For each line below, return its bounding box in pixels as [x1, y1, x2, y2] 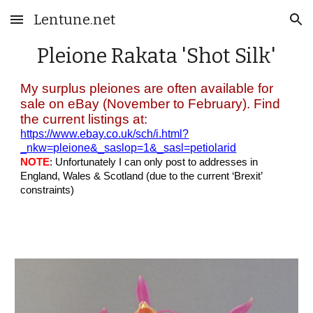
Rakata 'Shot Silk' [111, 44, 276, 68]
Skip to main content [11, 20, 110, 32]
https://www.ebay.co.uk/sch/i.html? [20, 128, 189, 140]
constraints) [20, 184, 75, 196]
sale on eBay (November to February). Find [20, 96, 281, 111]
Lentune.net [34, 11, 115, 28]
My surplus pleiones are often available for [20, 81, 274, 96]
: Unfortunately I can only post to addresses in [50, 156, 259, 168]
